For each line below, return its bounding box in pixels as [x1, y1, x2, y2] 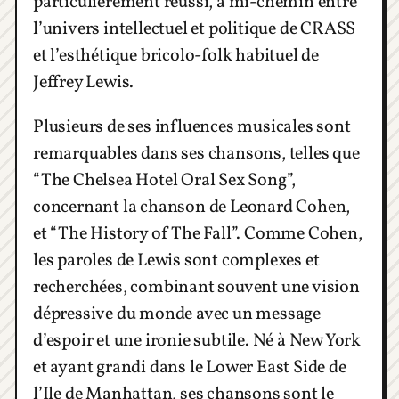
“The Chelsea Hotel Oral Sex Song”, [33, 168, 297, 194]
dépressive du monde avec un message [33, 302, 321, 328]
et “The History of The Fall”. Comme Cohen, [33, 222, 362, 248]
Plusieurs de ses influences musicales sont [33, 115, 351, 141]
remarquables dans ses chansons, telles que [33, 142, 360, 167]
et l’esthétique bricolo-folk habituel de [33, 44, 319, 69]
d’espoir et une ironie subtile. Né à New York [33, 329, 361, 354]
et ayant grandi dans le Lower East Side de [33, 355, 346, 381]
